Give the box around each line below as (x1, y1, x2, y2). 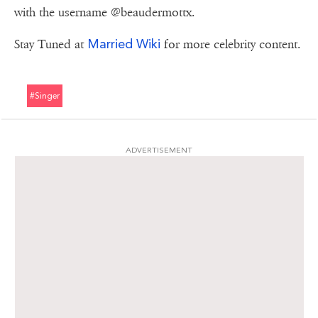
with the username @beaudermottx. (14, 5, 194, 21)
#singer (30, 91, 60, 102)
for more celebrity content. (164, 37, 300, 53)
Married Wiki (87, 36, 164, 52)
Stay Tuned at (14, 37, 87, 53)
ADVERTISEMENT (126, 146, 192, 155)
